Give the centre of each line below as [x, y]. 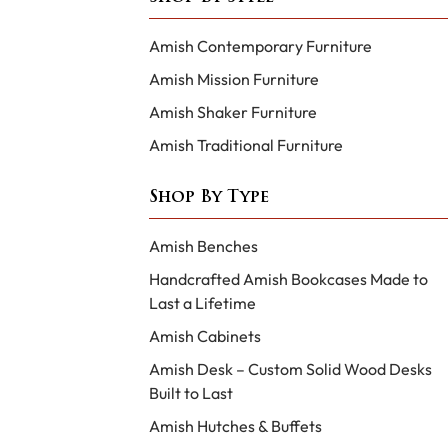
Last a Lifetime [202, 303]
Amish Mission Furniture [233, 79]
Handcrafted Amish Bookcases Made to [288, 279]
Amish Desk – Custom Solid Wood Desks [290, 369]
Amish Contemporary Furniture [260, 46]
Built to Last [190, 393]
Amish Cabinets [204, 336]
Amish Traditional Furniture [245, 145]
